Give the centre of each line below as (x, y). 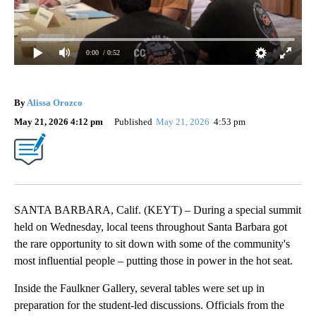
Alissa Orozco (55, 102)
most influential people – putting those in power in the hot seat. (153, 260)
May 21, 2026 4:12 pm (59, 121)
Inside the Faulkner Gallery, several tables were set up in (139, 288)
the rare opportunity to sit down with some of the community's (152, 243)
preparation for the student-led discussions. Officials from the (149, 305)
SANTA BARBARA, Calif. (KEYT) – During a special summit (158, 209)
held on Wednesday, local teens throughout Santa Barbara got (151, 226)
